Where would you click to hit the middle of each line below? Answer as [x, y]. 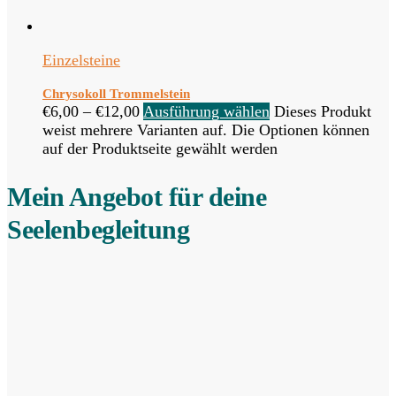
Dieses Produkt [323, 111]
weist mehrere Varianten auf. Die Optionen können [206, 129]
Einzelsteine [81, 60]
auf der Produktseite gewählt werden [160, 148]
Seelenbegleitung [98, 229]
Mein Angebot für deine [137, 196]
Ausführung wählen [206, 111]
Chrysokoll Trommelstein [116, 93]
